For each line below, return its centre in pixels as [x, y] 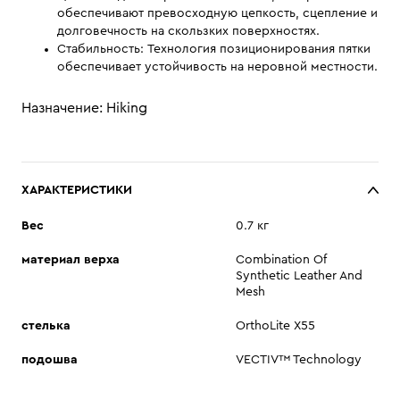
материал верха [71, 260]
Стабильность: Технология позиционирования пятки [214, 49]
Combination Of [281, 260]
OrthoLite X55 [275, 326]
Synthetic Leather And [299, 276]
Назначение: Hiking [84, 108]
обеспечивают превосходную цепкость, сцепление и [217, 13]
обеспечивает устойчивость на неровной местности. [217, 67]
